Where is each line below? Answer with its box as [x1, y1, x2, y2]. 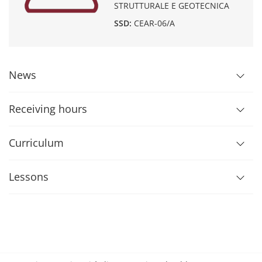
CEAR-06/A [134, 18, 175, 29]
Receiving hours [9, 102, 87, 116]
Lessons [9, 170, 49, 184]
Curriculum [9, 136, 64, 150]
